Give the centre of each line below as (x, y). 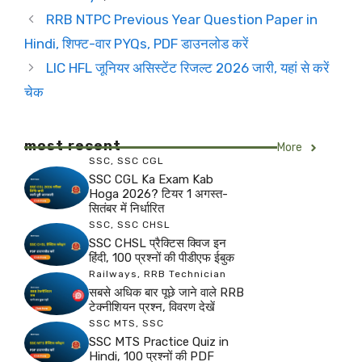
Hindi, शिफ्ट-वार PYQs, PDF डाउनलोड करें (136, 44)
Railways (113, 274)
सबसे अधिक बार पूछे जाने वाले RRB (166, 293)
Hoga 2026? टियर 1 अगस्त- (158, 194)
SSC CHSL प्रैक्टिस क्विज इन (158, 243)
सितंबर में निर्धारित (126, 208)
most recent (73, 145)
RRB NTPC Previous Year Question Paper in (182, 19)
